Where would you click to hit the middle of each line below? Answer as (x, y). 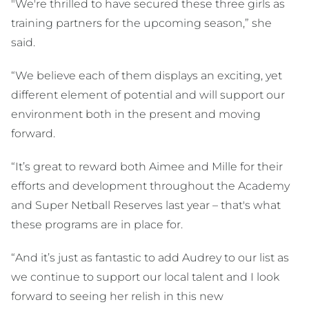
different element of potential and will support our (148, 95)
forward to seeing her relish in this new (117, 297)
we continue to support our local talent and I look (145, 277)
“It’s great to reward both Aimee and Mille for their (147, 167)
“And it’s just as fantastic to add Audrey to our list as (150, 258)
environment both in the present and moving (136, 114)
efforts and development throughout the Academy (150, 186)
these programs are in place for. (100, 225)
